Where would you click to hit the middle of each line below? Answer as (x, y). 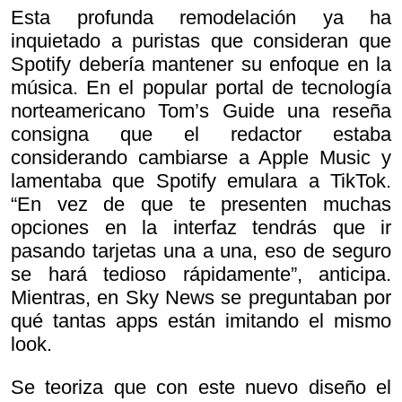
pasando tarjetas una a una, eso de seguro (201, 250)
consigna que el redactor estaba (201, 134)
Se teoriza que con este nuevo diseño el (201, 387)
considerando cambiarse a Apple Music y (201, 157)
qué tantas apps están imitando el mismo (201, 320)
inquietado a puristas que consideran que (201, 40)
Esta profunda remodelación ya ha (201, 17)
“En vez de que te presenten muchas (201, 204)
